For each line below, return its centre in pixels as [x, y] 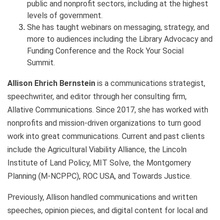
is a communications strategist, [150, 83]
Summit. [41, 62]
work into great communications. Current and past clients [106, 136]
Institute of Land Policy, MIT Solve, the [77, 163]
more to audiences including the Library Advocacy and [120, 39]
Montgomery [169, 163]
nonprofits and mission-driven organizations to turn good [104, 123]
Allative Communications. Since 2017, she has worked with [108, 110]
